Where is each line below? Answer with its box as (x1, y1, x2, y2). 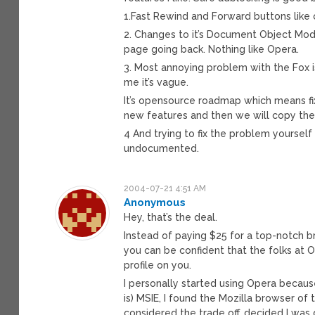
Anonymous (124, 195, 186, 209)
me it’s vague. (124, 76, 189, 88)
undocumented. (124, 142, 200, 154)
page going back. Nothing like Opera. (124, 43, 300, 55)
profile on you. (124, 259, 192, 271)
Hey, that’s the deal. (124, 211, 218, 223)
